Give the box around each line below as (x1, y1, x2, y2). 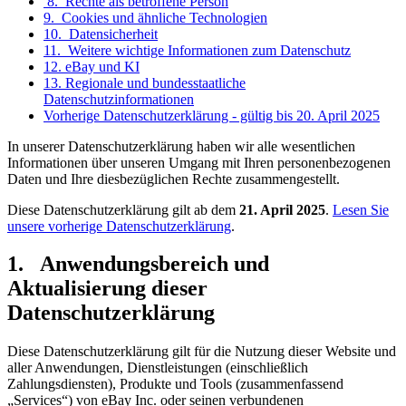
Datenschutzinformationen (43, 91, 194, 107)
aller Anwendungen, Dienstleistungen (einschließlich (7, 360, 308, 376)
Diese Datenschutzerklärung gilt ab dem (7, 201, 239, 217)
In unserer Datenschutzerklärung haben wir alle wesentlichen (7, 138, 355, 154)
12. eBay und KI (43, 58, 140, 74)
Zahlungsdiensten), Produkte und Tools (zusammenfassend (7, 376, 343, 392)
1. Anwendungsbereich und (7, 252, 269, 276)
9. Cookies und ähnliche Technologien (43, 9, 267, 25)
